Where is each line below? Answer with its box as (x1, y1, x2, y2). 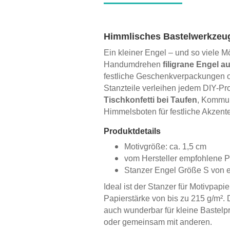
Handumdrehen (104, 60, 163, 69)
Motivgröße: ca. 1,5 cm (124, 142, 206, 151)
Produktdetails (104, 127, 161, 136)
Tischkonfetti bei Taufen (104, 95, 197, 104)
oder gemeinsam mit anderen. (104, 218, 214, 226)
